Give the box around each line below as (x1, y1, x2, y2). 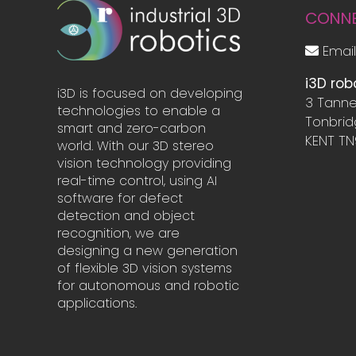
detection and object (56, 206, 195, 225)
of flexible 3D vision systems (56, 258, 232, 277)
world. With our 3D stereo (56, 136, 214, 155)
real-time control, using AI (56, 171, 217, 190)
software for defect (56, 188, 183, 207)
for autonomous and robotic (56, 276, 239, 295)
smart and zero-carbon (56, 118, 206, 137)
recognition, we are (56, 223, 180, 242)
